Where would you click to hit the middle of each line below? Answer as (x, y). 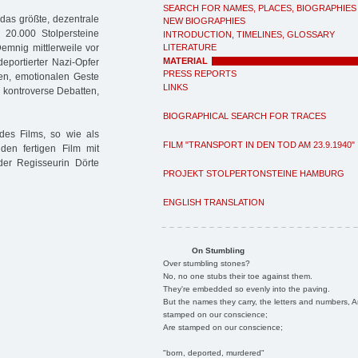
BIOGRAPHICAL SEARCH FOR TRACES (245, 115)
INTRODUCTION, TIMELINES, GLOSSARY (249, 34)
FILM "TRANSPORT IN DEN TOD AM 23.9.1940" (259, 144)
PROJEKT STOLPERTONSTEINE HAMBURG (254, 173)
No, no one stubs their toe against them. (237, 276)
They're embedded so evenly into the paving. (246, 288)
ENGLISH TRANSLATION (214, 202)
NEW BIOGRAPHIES (204, 21)
